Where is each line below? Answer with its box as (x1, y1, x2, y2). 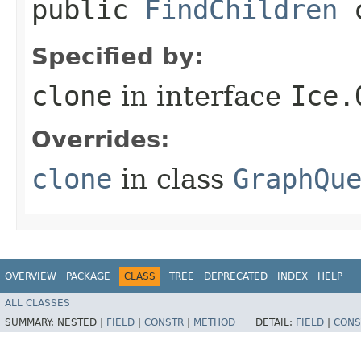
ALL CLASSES (5, 297, 70, 309)
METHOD (193, 317, 235, 329)
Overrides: (31, 125, 170, 153)
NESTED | (57, 317, 106, 329)
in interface (112, 79, 290, 112)
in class (112, 162, 233, 195)
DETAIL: (255, 317, 296, 329)
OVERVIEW (5, 270, 56, 282)
